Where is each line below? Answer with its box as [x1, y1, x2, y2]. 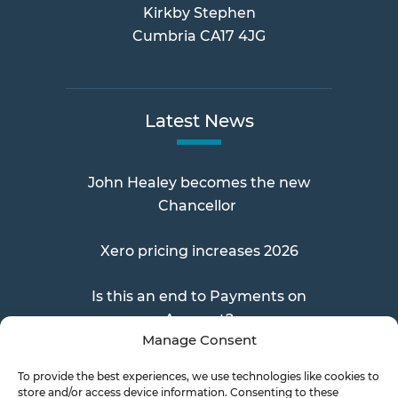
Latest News [144, 110, 254, 131]
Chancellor [158, 197, 240, 214]
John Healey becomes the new [88, 174, 310, 191]
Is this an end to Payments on [92, 288, 306, 305]
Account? [164, 311, 234, 328]
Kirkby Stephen [142, 4, 256, 21]
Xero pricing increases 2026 [99, 243, 298, 259]
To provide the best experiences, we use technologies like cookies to [18, 370, 379, 383]
